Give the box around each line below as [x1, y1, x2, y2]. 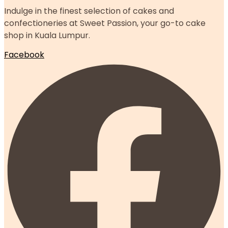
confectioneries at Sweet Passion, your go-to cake [4, 17, 206, 29]
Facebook [4, 49, 44, 61]
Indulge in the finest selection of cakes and [4, 5, 174, 17]
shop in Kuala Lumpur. [4, 29, 90, 41]
